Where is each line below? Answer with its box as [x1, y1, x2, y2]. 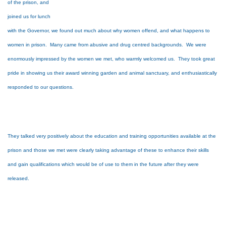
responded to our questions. [8, 84, 75, 90]
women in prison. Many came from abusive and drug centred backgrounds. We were [8, 41, 206, 47]
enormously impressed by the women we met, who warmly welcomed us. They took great [8, 55, 215, 62]
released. [8, 176, 29, 182]
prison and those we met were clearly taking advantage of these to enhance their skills [8, 147, 209, 153]
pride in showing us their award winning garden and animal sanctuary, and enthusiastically [8, 70, 217, 76]
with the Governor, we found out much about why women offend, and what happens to [8, 27, 210, 33]
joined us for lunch [8, 13, 50, 19]
